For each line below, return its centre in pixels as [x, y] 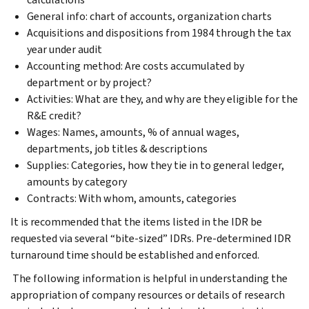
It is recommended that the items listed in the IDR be [136, 221]
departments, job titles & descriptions [117, 148]
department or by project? [89, 82]
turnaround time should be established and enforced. [136, 255]
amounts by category [77, 181]
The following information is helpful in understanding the [149, 278]
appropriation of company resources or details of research [148, 295]
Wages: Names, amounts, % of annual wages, [133, 132]
